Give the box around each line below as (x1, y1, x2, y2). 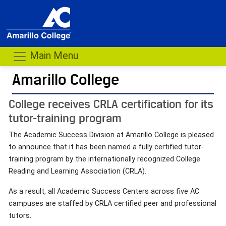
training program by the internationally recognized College (9, 154, 200, 163)
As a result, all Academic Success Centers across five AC (9, 187, 199, 196)
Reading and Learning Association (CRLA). (9, 166, 146, 176)
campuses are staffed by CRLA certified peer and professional (9, 199, 216, 208)
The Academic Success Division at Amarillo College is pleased (9, 130, 214, 139)
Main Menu (27, 49, 78, 62)
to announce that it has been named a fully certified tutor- (9, 142, 204, 151)
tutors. (9, 211, 31, 220)
